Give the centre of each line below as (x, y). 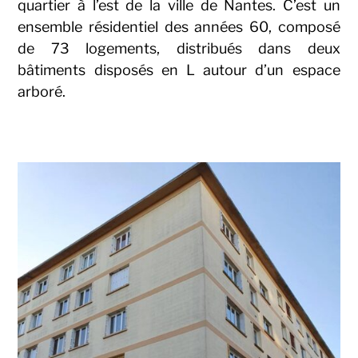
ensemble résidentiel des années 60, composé (179, 27)
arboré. (42, 92)
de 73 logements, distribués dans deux (179, 49)
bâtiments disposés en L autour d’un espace (179, 70)
